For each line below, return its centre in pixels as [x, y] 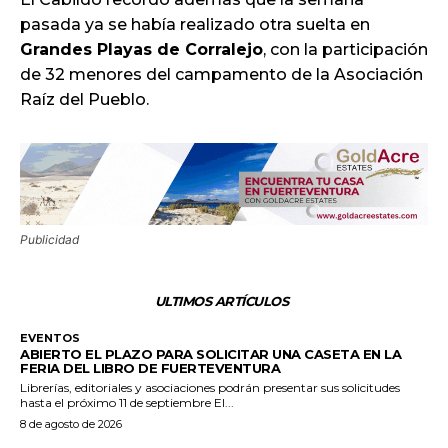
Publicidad [49, 239]
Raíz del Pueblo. [84, 100]
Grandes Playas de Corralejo [141, 50]
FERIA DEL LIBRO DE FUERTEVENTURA [150, 367]
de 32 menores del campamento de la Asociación [221, 75]
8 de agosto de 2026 [71, 423]
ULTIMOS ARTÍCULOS [221, 300]
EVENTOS [50, 337]
